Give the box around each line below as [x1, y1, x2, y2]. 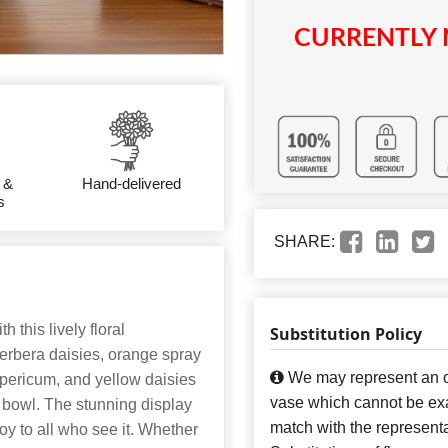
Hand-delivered [81, 175, 181, 192]
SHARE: [274, 233, 335, 251]
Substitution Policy [270, 323, 422, 346]
